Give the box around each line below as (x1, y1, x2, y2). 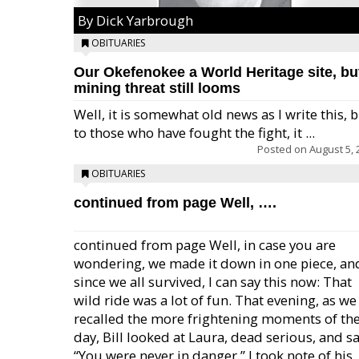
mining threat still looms (74, 80, 240, 96)
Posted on (257, 142, 309, 156)
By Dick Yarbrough (78, 11, 193, 30)
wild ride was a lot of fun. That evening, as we (74, 291, 357, 309)
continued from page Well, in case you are (74, 236, 336, 254)
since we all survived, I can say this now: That (74, 272, 352, 291)
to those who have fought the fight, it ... (74, 123, 315, 142)
